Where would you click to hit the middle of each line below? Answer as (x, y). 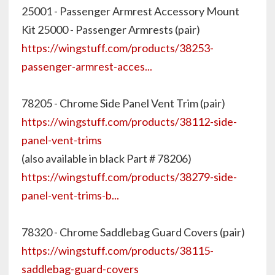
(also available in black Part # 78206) (107, 158)
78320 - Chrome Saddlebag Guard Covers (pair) (133, 232)
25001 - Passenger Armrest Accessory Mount (130, 11)
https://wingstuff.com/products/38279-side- (129, 177)
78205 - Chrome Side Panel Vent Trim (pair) (123, 103)
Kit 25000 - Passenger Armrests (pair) (111, 29)
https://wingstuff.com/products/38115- (118, 250)
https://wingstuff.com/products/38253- (118, 48)
